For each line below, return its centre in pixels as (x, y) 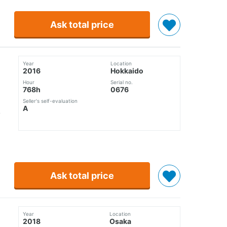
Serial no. (121, 82)
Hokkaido (127, 71)
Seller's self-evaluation (50, 101)
